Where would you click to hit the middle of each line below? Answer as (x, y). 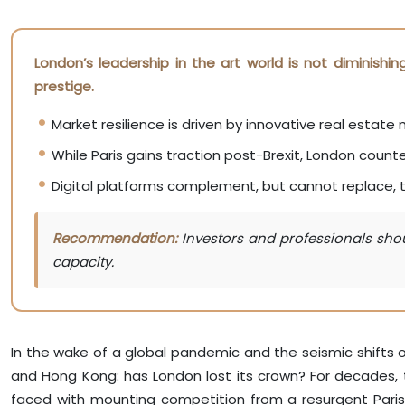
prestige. (64, 86)
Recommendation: (115, 238)
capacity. (83, 261)
